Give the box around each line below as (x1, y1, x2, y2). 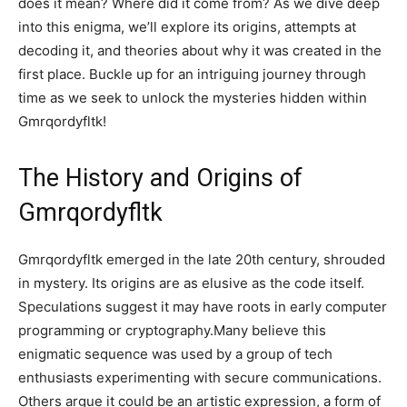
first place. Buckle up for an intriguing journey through (18, 65, 366, 83)
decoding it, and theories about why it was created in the (18, 42, 382, 59)
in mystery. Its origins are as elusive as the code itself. (18, 274, 364, 292)
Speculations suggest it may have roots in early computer (18, 298, 387, 315)
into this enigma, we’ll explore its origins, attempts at (18, 18, 356, 35)
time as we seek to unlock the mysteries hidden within (18, 89, 367, 106)
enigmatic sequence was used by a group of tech (18, 345, 333, 362)
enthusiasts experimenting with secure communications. (18, 369, 382, 386)
